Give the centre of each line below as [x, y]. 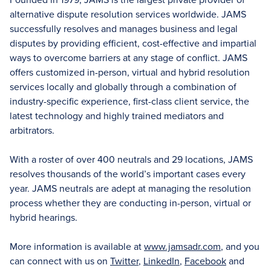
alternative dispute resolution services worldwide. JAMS [128, 14]
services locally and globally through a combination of [123, 87]
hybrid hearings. [44, 217]
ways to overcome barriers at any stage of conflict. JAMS [129, 57]
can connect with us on [60, 261]
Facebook [205, 261]
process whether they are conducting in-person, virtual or [130, 203]
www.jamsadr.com [182, 246]
